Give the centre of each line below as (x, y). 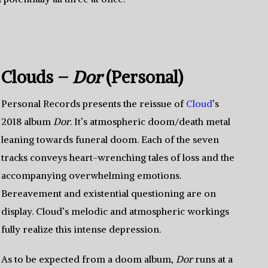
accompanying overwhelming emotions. (92, 175)
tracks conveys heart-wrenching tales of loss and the (118, 157)
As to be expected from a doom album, (89, 259)
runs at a (213, 259)
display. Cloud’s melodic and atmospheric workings (115, 211)
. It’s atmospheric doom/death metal (150, 121)
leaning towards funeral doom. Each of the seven (110, 139)
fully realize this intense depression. (81, 229)
